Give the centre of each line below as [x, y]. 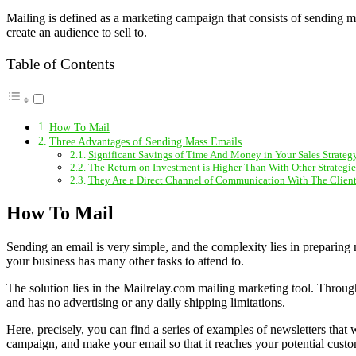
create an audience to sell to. [77, 33]
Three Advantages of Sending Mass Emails [145, 141]
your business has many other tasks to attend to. [125, 261]
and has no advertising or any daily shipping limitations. [146, 302]
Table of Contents [60, 64]
